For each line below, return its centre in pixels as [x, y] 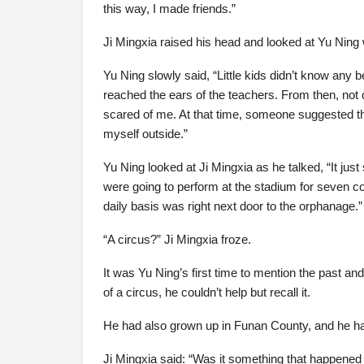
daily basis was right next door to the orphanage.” [233, 206]
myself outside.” [145, 134]
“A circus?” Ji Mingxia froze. [177, 239]
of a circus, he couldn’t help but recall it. [207, 292]
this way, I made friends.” [169, 9]
